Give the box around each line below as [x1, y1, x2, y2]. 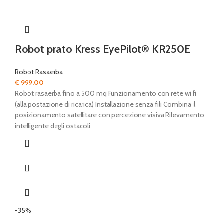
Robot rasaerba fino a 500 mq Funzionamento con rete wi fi [15, 89, 196, 98]
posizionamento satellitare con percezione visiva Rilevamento [15, 110, 204, 120]
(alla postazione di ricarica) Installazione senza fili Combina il [15, 100, 195, 109]
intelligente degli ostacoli [15, 121, 93, 131]
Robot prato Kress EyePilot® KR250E [15, 42, 190, 56]
